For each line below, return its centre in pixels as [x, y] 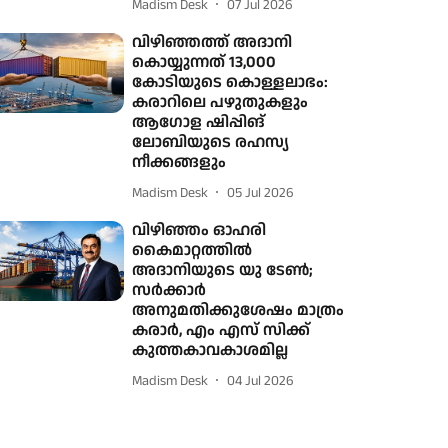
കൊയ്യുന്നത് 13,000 [204, 62]
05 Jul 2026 [261, 192]
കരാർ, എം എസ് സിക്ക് [221, 330]
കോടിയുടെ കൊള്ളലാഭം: [230, 82]
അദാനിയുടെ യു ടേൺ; [223, 270]
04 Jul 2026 [261, 380]
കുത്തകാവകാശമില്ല [210, 350]
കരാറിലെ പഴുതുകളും [220, 102]
